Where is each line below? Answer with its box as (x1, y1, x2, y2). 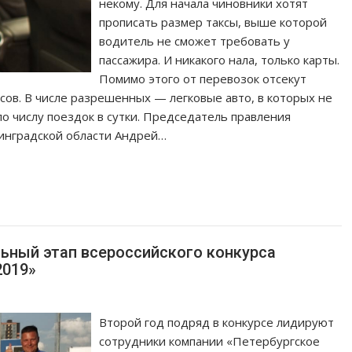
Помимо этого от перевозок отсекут (99, 70, 307, 86)
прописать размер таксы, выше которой (99, 13, 328, 30)
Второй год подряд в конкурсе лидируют (99, 314, 335, 330)
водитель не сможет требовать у (99, 32, 291, 49)
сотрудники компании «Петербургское (99, 333, 321, 349)
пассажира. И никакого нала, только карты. (99, 51, 340, 68)
